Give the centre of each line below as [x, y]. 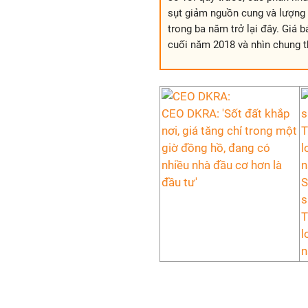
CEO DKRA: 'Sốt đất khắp [226, 113]
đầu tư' [179, 182]
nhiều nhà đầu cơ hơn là [222, 165]
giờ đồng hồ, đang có [216, 148]
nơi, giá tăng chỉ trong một [229, 131]
